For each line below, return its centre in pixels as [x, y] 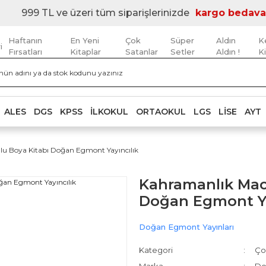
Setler [183, 52]
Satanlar [141, 52]
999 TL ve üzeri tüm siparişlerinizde [105, 13]
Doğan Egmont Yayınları [186, 227]
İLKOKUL [109, 111]
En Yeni [84, 40]
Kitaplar [85, 52]
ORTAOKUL [161, 111]
